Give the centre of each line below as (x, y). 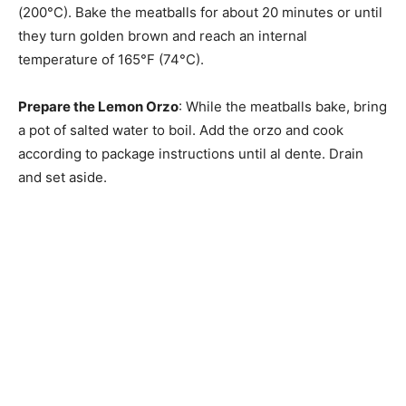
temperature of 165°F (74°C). (111, 60)
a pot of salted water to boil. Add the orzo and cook (181, 130)
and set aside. (63, 178)
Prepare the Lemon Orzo (98, 107)
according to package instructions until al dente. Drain (191, 154)
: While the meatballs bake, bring (283, 107)
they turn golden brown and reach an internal (163, 36)
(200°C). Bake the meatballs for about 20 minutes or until (200, 13)
